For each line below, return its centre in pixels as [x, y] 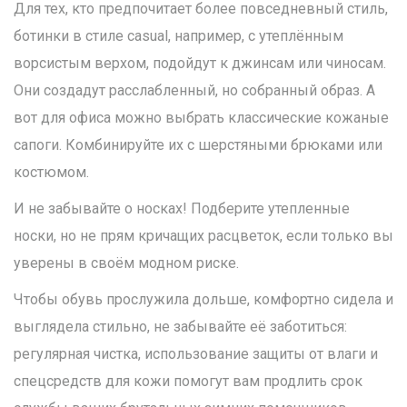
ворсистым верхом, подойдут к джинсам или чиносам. [200, 64]
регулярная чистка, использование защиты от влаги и [196, 354]
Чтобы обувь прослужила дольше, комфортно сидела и [203, 300]
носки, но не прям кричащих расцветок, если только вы [203, 236]
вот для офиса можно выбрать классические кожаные [201, 118]
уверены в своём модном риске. [126, 263]
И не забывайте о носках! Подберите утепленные [182, 209]
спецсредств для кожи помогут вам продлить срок [188, 382]
